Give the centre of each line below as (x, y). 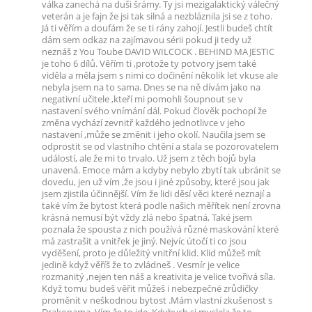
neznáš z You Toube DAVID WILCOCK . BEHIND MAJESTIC (158, 52)
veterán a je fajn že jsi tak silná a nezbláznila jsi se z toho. (157, 16)
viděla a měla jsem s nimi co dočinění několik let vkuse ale (160, 76)
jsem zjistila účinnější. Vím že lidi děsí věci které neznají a (156, 194)
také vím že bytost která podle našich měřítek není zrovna (161, 206)
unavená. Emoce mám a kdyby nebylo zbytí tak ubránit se (161, 170)
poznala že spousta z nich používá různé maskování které (160, 229)
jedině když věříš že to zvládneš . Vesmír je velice (141, 265)
